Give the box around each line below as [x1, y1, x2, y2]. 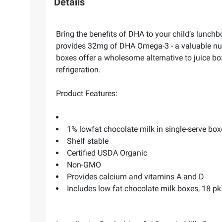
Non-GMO [67, 160, 101, 169]
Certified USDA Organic [67, 148, 147, 158]
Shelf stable [67, 136, 109, 146]
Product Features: [56, 88, 117, 98]
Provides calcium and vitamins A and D [67, 171, 204, 181]
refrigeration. [56, 64, 101, 74]
